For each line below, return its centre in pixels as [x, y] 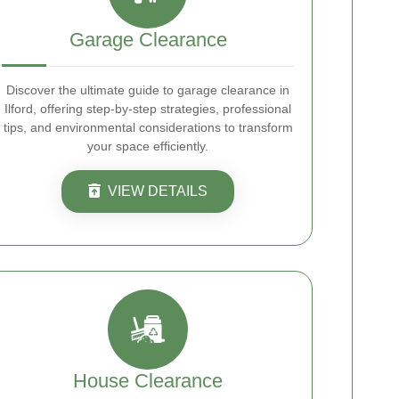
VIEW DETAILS [158, 191]
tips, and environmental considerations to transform [148, 127]
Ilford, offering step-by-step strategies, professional [148, 109]
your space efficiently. [148, 146]
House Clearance [148, 381]
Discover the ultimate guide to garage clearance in [148, 90]
